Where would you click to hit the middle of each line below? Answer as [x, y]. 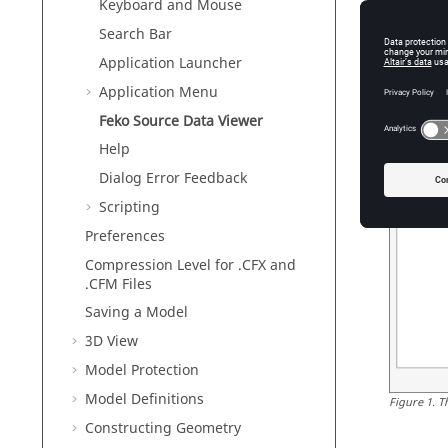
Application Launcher [170, 63]
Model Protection [142, 370]
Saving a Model [136, 313]
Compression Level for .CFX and [190, 265]
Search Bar [135, 35]
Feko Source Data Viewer [181, 121]
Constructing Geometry [163, 428]
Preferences [125, 236]
